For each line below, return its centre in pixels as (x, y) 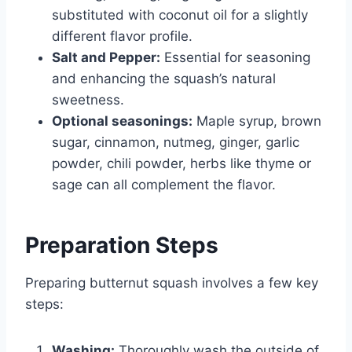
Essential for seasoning (235, 58)
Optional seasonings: (122, 121)
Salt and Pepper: (106, 58)
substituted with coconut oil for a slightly (180, 15)
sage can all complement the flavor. (164, 185)
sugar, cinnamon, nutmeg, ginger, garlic (176, 143)
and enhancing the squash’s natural (164, 79)
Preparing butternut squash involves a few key (172, 283)
